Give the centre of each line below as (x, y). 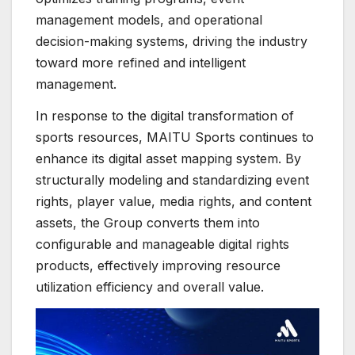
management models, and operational (149, 20)
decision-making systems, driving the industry (172, 42)
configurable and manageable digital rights (162, 244)
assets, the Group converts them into (148, 223)
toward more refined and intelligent (141, 63)
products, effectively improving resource (158, 266)
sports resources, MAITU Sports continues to (175, 137)
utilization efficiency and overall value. (150, 287)
